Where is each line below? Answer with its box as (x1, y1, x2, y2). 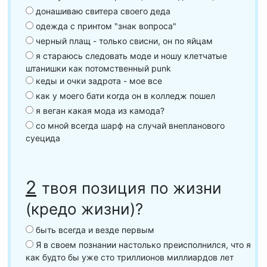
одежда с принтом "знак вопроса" (33, 21, 176, 31)
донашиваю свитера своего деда (33, 6, 170, 16)
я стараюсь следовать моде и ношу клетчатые (33, 51, 227, 61)
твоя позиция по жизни (42, 179, 222, 197)
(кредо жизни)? (26, 200, 143, 218)
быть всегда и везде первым (33, 225, 154, 235)
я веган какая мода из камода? (33, 105, 164, 116)
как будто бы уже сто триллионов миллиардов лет (26, 252, 234, 262)
